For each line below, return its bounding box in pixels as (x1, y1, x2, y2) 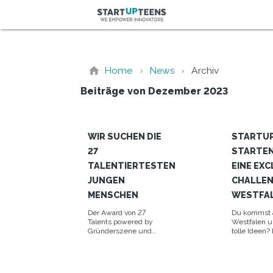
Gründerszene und (88, 227, 152, 236)
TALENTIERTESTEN (88, 160, 175, 171)
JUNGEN (88, 175, 125, 186)
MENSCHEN (88, 190, 138, 200)
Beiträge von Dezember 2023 (80, 85, 228, 97)
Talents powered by (88, 218, 153, 227)
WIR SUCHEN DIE (88, 131, 161, 142)
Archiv (191, 64, 219, 76)
